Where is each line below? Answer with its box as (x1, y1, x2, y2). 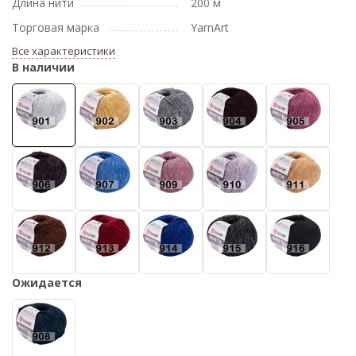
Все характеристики (12, 44, 115, 58)
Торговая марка (12, 20, 99, 35)
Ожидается (12, 275, 82, 290)
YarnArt (191, 20, 229, 35)
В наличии (12, 60, 75, 75)
